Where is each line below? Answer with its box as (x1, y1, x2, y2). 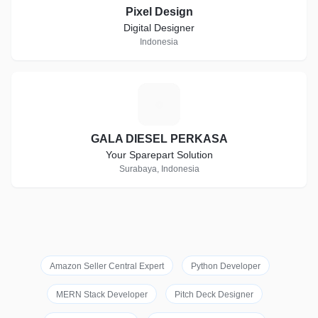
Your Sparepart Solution (105, 149, 213, 160)
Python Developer (190, 261, 261, 271)
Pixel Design (125, 6, 193, 18)
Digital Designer (124, 22, 194, 33)
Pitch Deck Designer (175, 290, 253, 300)
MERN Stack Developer (56, 290, 148, 300)
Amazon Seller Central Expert (49, 261, 164, 271)
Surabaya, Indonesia (119, 164, 199, 174)
